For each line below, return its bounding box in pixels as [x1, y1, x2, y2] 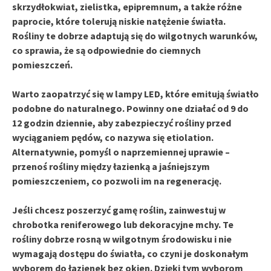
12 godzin [12, 116, 54, 129]
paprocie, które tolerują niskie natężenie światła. [12, 15, 226, 27]
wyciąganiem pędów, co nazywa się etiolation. [12, 131, 214, 143]
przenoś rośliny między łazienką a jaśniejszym [12, 160, 210, 172]
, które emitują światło [160, 87, 259, 100]
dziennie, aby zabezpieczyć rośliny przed [54, 116, 231, 129]
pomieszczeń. [12, 58, 73, 71]
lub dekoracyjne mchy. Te [122, 218, 233, 230]
